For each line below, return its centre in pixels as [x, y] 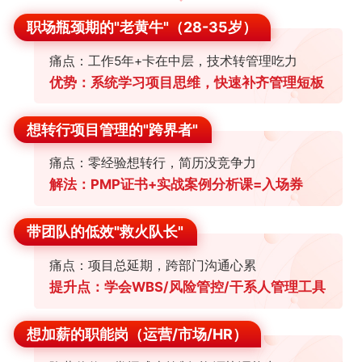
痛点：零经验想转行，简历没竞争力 [152, 163]
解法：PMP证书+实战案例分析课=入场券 [176, 185]
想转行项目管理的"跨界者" [113, 129]
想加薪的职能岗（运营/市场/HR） [137, 335]
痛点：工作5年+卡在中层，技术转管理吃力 [173, 61]
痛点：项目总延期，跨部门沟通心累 [152, 265]
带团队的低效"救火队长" [105, 232]
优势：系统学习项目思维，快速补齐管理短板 [186, 82]
